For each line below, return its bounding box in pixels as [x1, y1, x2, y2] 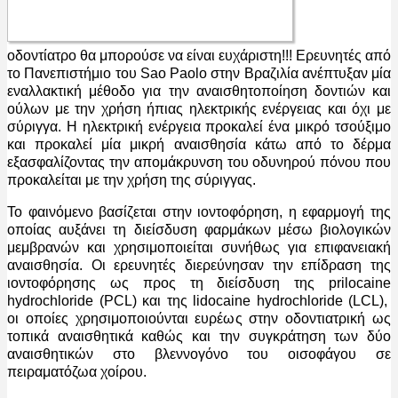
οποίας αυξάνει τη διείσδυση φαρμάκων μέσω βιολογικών [7, 222, 391, 238]
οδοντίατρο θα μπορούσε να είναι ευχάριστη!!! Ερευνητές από [7, 48, 391, 64]
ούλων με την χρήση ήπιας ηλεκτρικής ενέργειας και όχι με [7, 101, 391, 117]
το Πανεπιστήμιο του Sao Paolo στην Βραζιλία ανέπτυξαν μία [7, 66, 391, 82]
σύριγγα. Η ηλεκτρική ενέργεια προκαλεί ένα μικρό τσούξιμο [7, 119, 391, 135]
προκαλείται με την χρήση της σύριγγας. [7, 172, 256, 188]
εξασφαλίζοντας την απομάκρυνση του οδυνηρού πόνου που [7, 155, 391, 171]
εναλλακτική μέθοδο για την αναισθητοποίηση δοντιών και [7, 84, 391, 99]
